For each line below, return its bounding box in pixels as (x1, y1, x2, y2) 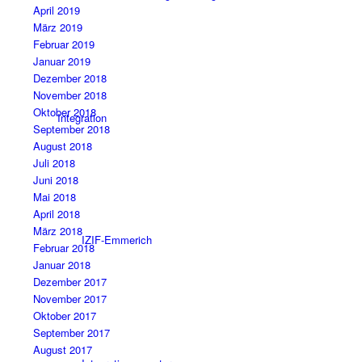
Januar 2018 (32, 257, 90, 273)
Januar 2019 (32, 53, 90, 69)
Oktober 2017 (32, 308, 96, 324)
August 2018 (32, 138, 92, 154)
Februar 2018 (32, 240, 95, 256)
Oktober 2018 (32, 104, 96, 120)
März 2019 (32, 19, 82, 36)
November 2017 (32, 291, 107, 307)
